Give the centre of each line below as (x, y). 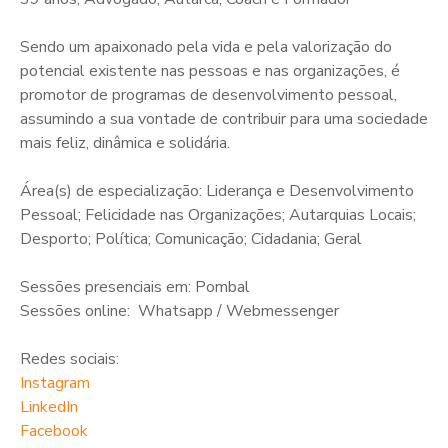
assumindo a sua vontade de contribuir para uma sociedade (224, 118)
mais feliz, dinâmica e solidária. (125, 142)
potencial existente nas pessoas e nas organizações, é (210, 70)
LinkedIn (49, 406)
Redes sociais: (69, 358)
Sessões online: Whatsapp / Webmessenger (179, 310)
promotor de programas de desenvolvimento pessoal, (208, 94)
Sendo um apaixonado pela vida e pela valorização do (206, 46)
